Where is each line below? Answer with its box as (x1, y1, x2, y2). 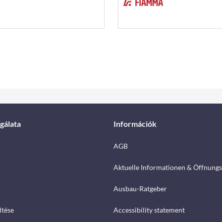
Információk (113, 119, 157, 129)
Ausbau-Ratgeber (113, 184, 167, 193)
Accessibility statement (113, 206, 185, 215)
